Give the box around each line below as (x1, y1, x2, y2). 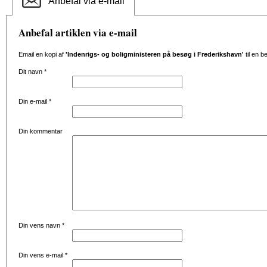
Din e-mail (18, 98, 49, 105)
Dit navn (18, 68, 44, 75)
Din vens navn (18, 222, 62, 229)
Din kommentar (18, 128, 63, 135)
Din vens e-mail (18, 252, 65, 259)
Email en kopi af (18, 51, 66, 58)
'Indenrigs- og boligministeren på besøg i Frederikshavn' (66, 51, 244, 58)
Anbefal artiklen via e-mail (18, 25, 137, 40)
